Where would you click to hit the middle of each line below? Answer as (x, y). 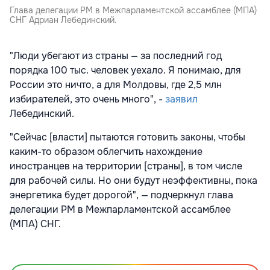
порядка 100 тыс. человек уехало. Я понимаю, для (125, 70)
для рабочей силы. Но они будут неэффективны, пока (133, 180)
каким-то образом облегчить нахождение (106, 151)
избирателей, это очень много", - (87, 99)
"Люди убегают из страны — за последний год (116, 55)
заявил (181, 99)
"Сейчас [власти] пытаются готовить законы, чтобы (127, 137)
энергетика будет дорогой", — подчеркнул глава (121, 195)
